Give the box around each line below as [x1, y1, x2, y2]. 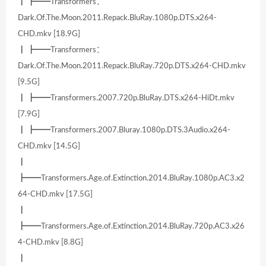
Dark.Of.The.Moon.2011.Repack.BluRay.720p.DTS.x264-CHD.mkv [18, 62, 246, 71]
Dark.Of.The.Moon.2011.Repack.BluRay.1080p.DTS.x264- [18, 14, 217, 23]
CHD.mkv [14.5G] [18, 142, 80, 151]
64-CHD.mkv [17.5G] [18, 190, 93, 199]
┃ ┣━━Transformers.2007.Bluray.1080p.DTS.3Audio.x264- [18, 126, 230, 135]
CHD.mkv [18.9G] [18, 30, 80, 39]
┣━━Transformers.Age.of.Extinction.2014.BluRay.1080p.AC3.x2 [18, 174, 245, 183]
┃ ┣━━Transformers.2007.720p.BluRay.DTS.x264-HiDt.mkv [18, 94, 235, 103]
